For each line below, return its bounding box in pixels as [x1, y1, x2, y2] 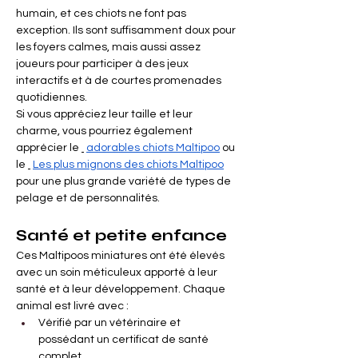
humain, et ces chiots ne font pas [16, 8, 189, 20]
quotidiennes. [16, 92, 87, 104]
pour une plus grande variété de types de [16, 176, 233, 188]
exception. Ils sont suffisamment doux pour [16, 25, 238, 37]
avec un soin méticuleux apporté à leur [16, 267, 220, 279]
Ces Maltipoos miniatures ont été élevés [16, 250, 227, 262]
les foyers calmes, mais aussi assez [16, 42, 203, 54]
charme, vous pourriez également [16, 125, 195, 137]
